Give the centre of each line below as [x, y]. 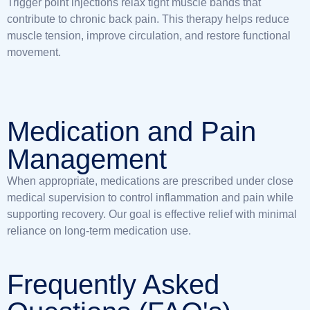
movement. [34, 52]
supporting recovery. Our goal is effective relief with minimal [152, 214]
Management [87, 159]
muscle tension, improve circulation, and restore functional [149, 36]
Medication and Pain [131, 131]
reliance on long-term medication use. [99, 231]
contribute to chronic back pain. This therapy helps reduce [148, 19]
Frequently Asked [113, 284]
